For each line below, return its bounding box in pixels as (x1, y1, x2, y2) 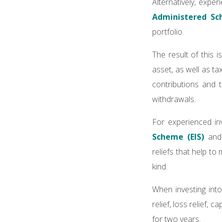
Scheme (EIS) (152, 131, 204, 142)
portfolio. (152, 26, 186, 37)
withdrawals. (152, 93, 198, 105)
